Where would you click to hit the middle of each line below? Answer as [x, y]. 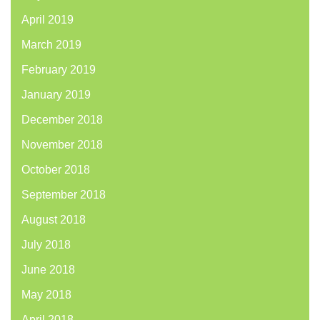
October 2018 [56, 170]
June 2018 [48, 270]
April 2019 [47, 20]
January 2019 [56, 95]
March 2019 [51, 45]
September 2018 [64, 195]
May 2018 [46, 295]
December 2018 [62, 120]
